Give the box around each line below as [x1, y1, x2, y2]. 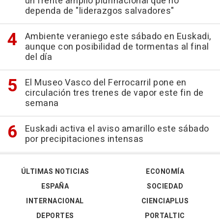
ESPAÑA [41, 181, 69, 192]
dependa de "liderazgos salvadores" [25, 4, 174, 18]
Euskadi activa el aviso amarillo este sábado [25, 122, 209, 136]
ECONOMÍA [146, 166, 184, 177]
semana [25, 97, 59, 110]
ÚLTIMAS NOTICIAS [21, 166, 89, 177]
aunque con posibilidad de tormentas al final [25, 40, 209, 54]
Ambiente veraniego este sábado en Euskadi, [25, 30, 211, 44]
